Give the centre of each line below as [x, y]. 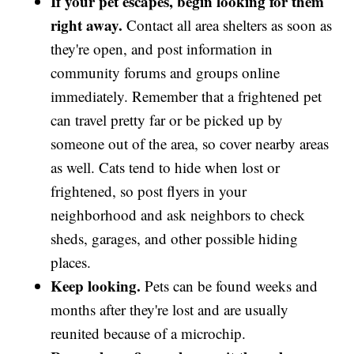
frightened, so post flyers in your [149, 190]
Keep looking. [96, 285]
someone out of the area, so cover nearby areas [190, 143]
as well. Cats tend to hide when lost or [166, 167]
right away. [87, 24]
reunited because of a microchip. [149, 333]
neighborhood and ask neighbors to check [178, 214]
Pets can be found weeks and [230, 285]
